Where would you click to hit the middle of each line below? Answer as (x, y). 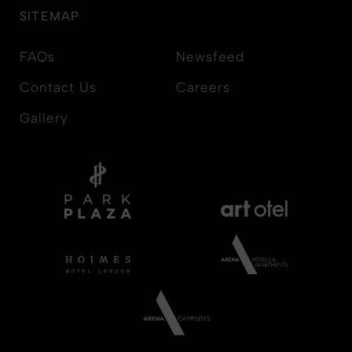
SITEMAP (50, 16)
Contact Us (58, 87)
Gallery (44, 117)
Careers (203, 87)
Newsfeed (210, 56)
